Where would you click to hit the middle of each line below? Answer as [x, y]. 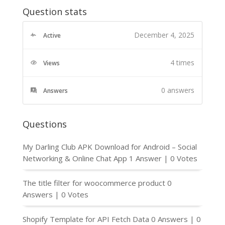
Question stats [54, 11]
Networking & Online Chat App [75, 158]
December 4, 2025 [164, 35]
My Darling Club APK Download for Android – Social [109, 146]
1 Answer [146, 158]
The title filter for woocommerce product [94, 183]
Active [52, 35]
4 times [183, 62]
